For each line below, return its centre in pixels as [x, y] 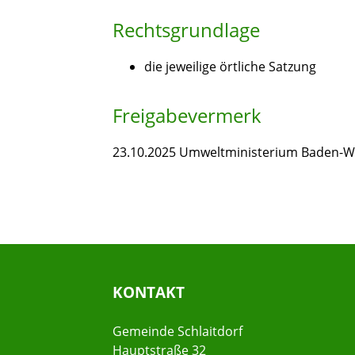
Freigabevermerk [187, 116]
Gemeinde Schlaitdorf [177, 332]
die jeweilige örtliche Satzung [230, 67]
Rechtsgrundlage [186, 30]
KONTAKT [149, 292]
